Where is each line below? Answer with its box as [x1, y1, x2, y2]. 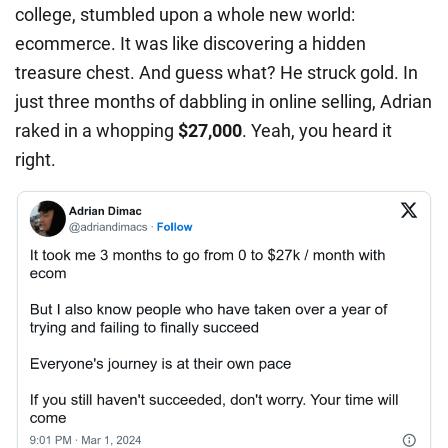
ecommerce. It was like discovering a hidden [15, 32, 366, 54]
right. [15, 148, 56, 170]
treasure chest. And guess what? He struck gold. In [15, 61, 418, 83]
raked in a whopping [15, 119, 178, 141]
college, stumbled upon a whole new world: [15, 3, 355, 25]
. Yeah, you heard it [242, 119, 392, 141]
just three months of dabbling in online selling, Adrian [15, 90, 432, 112]
